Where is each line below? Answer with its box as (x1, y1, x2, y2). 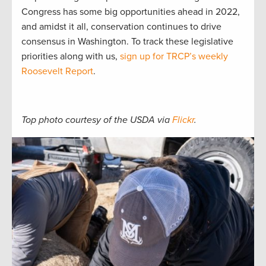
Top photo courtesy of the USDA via (21, 114, 172, 126)
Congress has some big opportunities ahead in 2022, (21, 6, 240, 18)
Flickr (172, 114, 194, 126)
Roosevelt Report (21, 65, 93, 78)
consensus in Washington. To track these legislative (21, 36, 233, 48)
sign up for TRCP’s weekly (120, 50, 228, 63)
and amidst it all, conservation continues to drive (21, 21, 221, 33)
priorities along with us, (21, 50, 120, 63)
